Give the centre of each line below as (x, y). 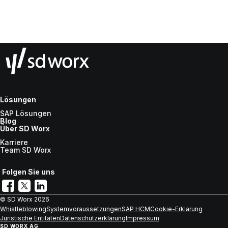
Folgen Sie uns (28, 172)
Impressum (142, 218)
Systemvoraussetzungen (84, 209)
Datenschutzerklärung (93, 218)
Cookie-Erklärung (176, 209)
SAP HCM (136, 209)
